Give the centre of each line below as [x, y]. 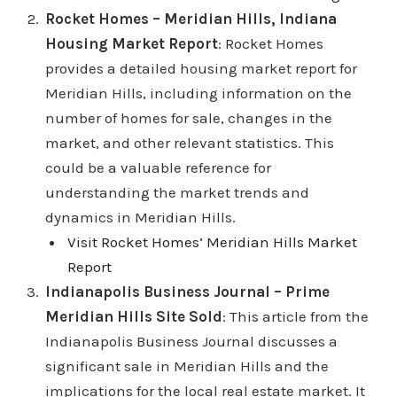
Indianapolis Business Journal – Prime [187, 292]
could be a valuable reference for [158, 168]
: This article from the [295, 317]
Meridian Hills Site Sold [133, 317]
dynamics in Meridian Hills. [140, 218]
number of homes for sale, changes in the [188, 118]
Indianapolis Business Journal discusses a [191, 342]
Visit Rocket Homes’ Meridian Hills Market [213, 242]
